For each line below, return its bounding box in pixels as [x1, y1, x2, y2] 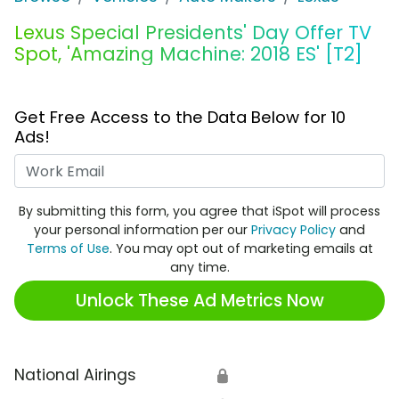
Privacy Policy [251, 221, 336, 240]
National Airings [14, 364, 136, 387]
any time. [169, 258, 230, 277]
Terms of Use [26, 240, 110, 258]
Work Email [199, 154, 283, 176]
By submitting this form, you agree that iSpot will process [19, 202, 380, 221]
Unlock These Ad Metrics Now [75, 288, 324, 313]
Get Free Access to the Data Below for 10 [14, 106, 346, 129]
